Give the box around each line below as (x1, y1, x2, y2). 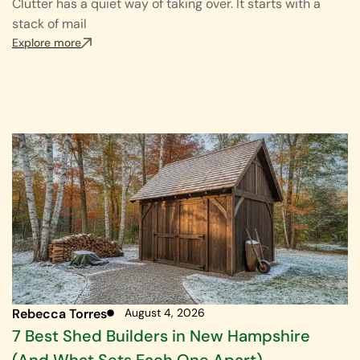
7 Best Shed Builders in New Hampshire (12, 325, 310, 346)
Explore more (12, 35, 81, 51)
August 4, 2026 (125, 305, 205, 320)
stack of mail (12, 15, 87, 33)
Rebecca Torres (12, 305, 107, 322)
